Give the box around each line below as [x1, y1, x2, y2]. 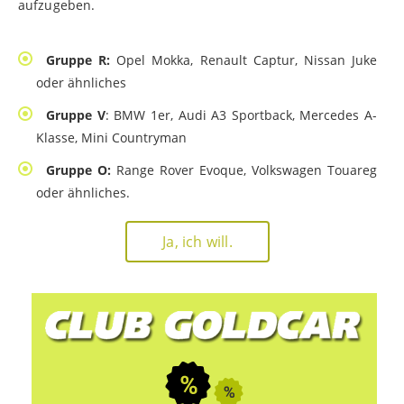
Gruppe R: [46, 51, 111, 69]
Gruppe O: [46, 161, 111, 179]
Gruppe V [46, 106, 106, 124]
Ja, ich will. [162, 232, 233, 252]
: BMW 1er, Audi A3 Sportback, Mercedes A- [105, 106, 377, 124]
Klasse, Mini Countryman [36, 129, 190, 147]
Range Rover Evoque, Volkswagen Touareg [111, 161, 377, 179]
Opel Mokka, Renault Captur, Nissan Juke [110, 51, 378, 69]
